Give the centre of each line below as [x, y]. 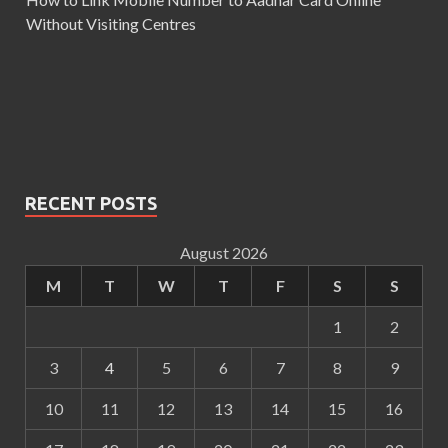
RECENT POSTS [91, 203]
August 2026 [224, 253]
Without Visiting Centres [111, 24]
